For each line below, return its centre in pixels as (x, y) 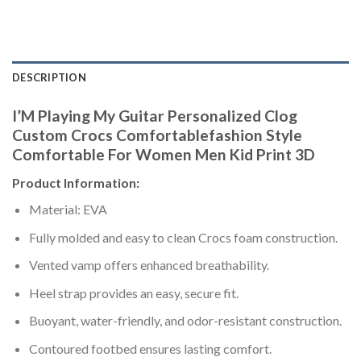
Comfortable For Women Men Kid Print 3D (164, 155)
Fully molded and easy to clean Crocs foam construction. (183, 237)
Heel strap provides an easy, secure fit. (133, 293)
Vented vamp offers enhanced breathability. (149, 265)
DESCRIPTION (49, 78)
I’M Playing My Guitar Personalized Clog (155, 116)
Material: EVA (68, 209)
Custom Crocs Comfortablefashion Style (157, 135)
